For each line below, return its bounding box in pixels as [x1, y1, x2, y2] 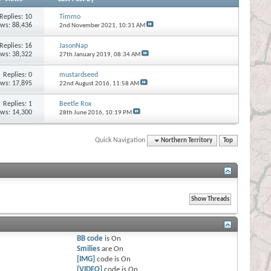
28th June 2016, [59, 109, 105, 116]
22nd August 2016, [59, 80, 113, 87]
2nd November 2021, [59, 22, 119, 29]
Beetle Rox [59, 100, 91, 108]
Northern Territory [161, 137, 213, 144]
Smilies [77, 244, 100, 253]
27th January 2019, [59, 51, 114, 58]
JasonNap [59, 42, 88, 50]
